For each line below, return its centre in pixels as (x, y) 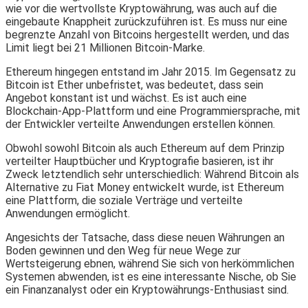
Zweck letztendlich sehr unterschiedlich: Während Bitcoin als (152, 174)
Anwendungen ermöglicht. (68, 213)
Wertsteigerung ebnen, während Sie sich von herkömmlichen (150, 263)
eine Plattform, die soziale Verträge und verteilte (124, 200)
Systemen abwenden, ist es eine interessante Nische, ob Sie (151, 276)
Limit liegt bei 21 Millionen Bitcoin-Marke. (105, 47)
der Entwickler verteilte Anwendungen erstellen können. (140, 124)
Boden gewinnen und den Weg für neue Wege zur (123, 250)
